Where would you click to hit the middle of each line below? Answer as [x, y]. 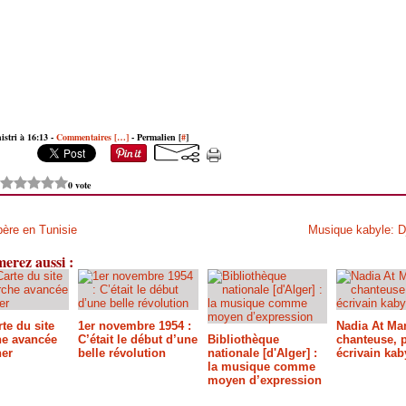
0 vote [80, 184]
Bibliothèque [243, 339]
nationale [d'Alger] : [262, 353]
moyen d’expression [264, 380]
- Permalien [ [155, 137]
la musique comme [261, 367]
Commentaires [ [87, 137]
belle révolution [122, 353]
